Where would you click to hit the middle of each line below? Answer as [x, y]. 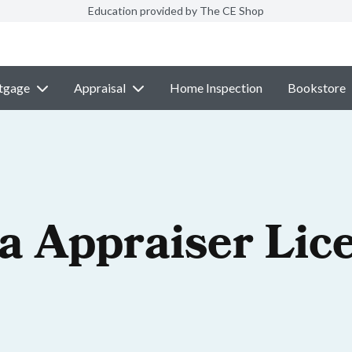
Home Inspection [216, 88]
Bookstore [316, 88]
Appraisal [99, 88]
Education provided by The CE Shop [176, 11]
